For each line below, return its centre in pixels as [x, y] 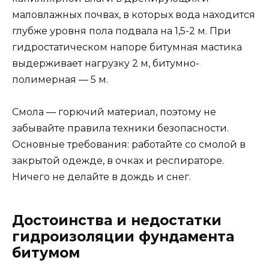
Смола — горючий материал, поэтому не [114, 112]
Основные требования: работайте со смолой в [129, 145]
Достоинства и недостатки [117, 221]
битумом [46, 253]
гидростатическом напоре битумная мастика [127, 47]
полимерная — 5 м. [60, 79]
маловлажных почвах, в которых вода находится [134, 14]
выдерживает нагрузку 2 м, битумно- [106, 63]
